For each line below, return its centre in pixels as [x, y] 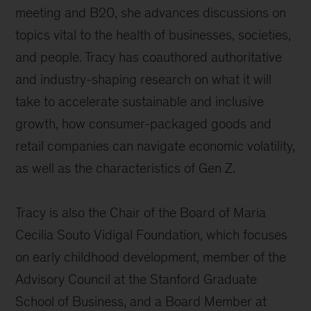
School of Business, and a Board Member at [141, 302]
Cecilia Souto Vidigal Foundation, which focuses [152, 235]
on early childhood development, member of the [151, 257]
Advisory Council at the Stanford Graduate [136, 279]
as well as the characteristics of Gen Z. [126, 168]
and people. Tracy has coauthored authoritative [149, 57]
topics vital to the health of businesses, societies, [153, 35]
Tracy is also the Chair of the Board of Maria [141, 213]
